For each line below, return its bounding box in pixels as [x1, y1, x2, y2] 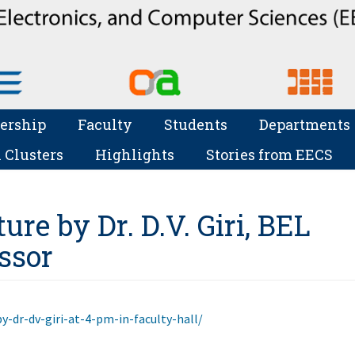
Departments [258, 114, 350, 134]
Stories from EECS [205, 144, 333, 164]
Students [163, 114, 227, 134]
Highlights [94, 144, 174, 164]
